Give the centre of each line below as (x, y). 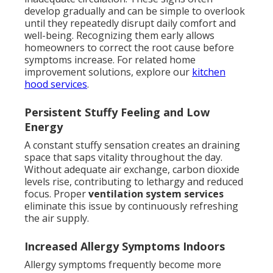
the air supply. (57, 218)
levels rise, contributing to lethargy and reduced (134, 182)
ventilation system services (156, 194)
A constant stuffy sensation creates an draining (132, 145)
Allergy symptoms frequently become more (123, 265)
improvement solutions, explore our (108, 72)
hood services (56, 84)
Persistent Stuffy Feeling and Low (117, 112)
